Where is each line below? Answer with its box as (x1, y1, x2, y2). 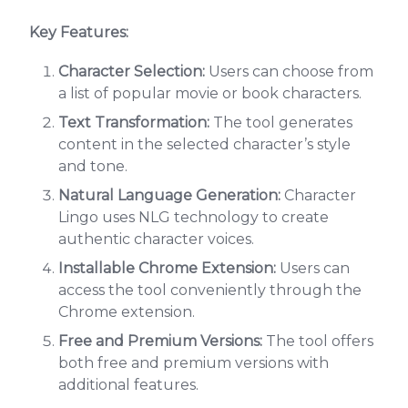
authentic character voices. (58, 230, 254, 248)
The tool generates (209, 114, 352, 131)
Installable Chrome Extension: (58, 260, 276, 277)
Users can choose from (205, 63, 373, 80)
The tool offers (262, 332, 373, 350)
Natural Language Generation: (58, 187, 280, 204)
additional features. (58, 376, 199, 393)
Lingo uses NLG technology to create (58, 209, 329, 226)
